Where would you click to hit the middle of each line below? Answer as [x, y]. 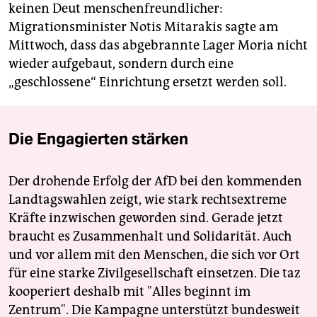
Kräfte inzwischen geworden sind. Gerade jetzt [146, 218]
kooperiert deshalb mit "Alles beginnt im [129, 292]
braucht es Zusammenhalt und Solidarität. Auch [150, 237]
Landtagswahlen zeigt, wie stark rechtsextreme [148, 200]
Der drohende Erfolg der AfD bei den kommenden [155, 181]
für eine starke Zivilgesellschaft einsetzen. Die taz [155, 273]
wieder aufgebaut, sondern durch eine [121, 64]
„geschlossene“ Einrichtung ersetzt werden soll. [148, 82]
